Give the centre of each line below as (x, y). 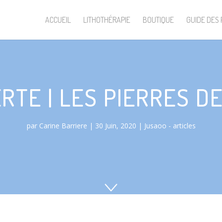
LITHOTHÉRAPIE (107, 20)
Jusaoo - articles (170, 125)
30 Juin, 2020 (115, 125)
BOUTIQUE (158, 20)
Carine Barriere (63, 125)
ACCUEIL (58, 20)
